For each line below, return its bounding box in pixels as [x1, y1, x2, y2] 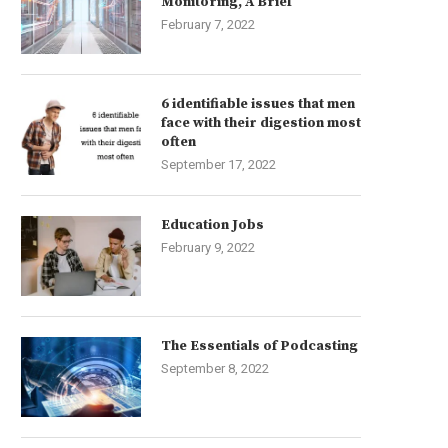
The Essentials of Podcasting [161, 337, 358, 355]
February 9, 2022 [161, 240, 255, 255]
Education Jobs [161, 216, 264, 234]
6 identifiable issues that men [161, 95, 355, 113]
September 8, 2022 [161, 361, 269, 376]
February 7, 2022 [161, 17, 255, 32]
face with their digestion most [161, 114, 361, 132]
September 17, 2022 [161, 157, 276, 172]
